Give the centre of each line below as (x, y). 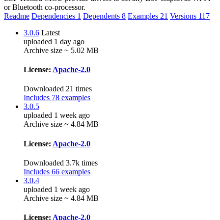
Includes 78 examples (57, 98)
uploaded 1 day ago (54, 41)
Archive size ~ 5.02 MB (61, 50)
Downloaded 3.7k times (61, 163)
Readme (17, 16)
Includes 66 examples (57, 171)
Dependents (102, 16)
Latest (51, 32)
